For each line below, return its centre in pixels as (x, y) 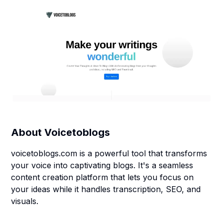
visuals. (25, 201)
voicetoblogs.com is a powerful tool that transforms (109, 153)
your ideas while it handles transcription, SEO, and (106, 189)
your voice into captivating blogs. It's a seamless (102, 165)
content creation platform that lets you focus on (103, 177)
